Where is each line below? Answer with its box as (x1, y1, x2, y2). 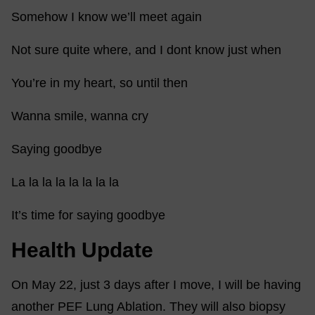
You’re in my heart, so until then (11, 76, 188, 90)
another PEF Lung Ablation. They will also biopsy (11, 300, 285, 314)
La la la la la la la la (11, 175, 122, 189)
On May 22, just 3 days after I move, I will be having (11, 278, 301, 292)
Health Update (11, 238, 159, 262)
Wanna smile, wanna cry (11, 109, 152, 123)
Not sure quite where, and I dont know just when (11, 43, 285, 57)
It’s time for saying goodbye (11, 208, 165, 222)
